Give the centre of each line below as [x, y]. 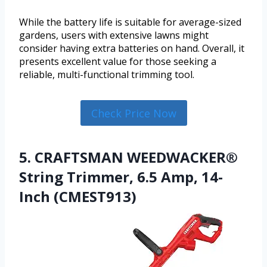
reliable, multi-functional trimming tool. [107, 75]
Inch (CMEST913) [78, 196]
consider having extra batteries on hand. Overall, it [132, 49]
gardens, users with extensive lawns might [114, 35]
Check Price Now [133, 113]
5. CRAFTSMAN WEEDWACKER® [128, 157]
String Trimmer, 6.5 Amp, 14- [121, 176]
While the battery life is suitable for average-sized [130, 22]
